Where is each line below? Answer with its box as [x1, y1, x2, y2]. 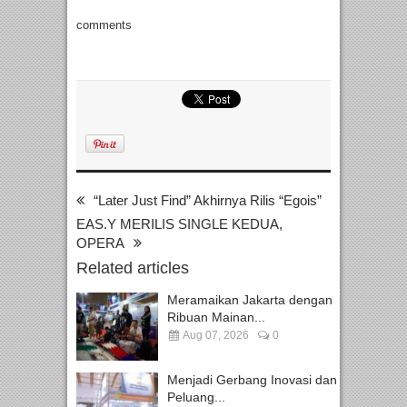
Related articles [76, 259, 189, 278]
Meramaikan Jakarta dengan [167, 293, 333, 308]
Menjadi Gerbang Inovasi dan [167, 372, 337, 388]
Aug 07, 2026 [181, 329, 249, 342]
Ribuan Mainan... [167, 310, 265, 325]
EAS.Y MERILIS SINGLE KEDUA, [76, 216, 283, 233]
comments [76, 18, 132, 33]
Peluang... [167, 390, 225, 405]
